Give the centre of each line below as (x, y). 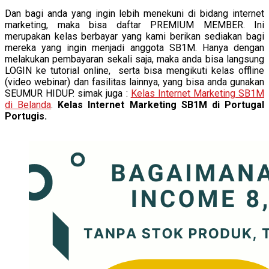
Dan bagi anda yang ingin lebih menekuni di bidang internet (134, 13)
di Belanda (28, 104)
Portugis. (26, 116)
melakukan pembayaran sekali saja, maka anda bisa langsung (134, 59)
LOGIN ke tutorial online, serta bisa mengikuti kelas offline (134, 70)
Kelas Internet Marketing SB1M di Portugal (161, 104)
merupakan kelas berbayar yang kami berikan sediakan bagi (134, 36)
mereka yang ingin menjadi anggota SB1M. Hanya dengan (134, 47)
